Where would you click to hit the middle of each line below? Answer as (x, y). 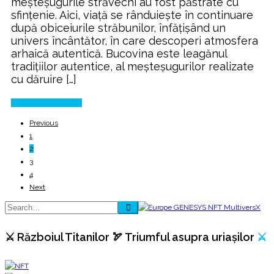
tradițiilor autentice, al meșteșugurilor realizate (132, 66)
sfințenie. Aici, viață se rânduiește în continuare (132, 15)
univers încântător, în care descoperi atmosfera (135, 40)
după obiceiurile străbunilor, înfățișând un (118, 28)
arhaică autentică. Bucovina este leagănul (119, 53)
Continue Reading (42, 102)
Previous (44, 123)
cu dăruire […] (44, 79)
